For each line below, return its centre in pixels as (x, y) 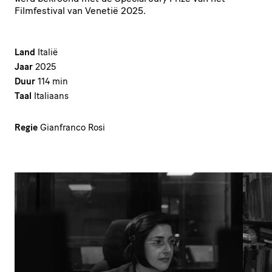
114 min (53, 81)
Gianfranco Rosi (73, 127)
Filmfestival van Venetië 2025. (80, 10)
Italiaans (51, 96)
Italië (48, 52)
